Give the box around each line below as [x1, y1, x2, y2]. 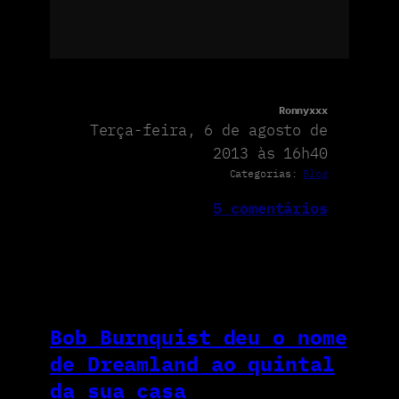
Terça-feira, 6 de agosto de [89, 119, 328, 140]
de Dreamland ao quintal [50, 350, 335, 378]
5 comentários [213, 198, 328, 218]
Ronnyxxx [278, 102, 328, 117]
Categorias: [229, 166, 304, 180]
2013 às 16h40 [213, 142, 328, 163]
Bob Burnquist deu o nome [50, 323, 347, 351]
